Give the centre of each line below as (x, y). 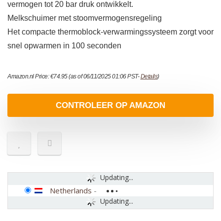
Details (149, 77)
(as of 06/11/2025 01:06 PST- (104, 77)
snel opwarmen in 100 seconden (64, 46)
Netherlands (71, 191)
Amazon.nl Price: (29, 77)
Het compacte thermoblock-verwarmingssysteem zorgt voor (110, 32)
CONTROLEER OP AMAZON (110, 106)
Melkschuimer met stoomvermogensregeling (85, 18)
